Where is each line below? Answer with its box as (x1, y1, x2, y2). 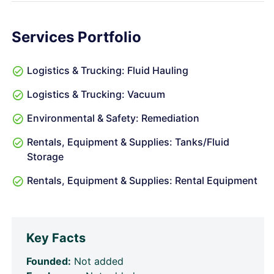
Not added (71, 255, 124, 267)
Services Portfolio (12, 28, 141, 46)
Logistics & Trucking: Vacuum (27, 88, 165, 100)
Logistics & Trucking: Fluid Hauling (27, 64, 188, 76)
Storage (27, 150, 64, 163)
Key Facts (26, 231, 86, 245)
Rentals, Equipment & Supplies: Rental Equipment (27, 174, 257, 187)
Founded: (26, 255, 71, 267)
